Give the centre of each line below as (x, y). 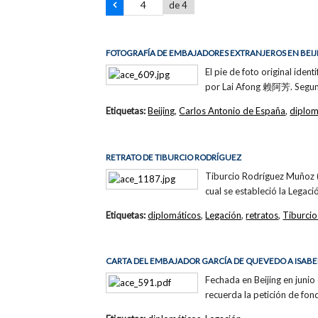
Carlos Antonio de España (232, 110)
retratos (262, 215)
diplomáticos (175, 215)
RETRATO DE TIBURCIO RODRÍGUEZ (174, 157)
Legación (224, 215)
